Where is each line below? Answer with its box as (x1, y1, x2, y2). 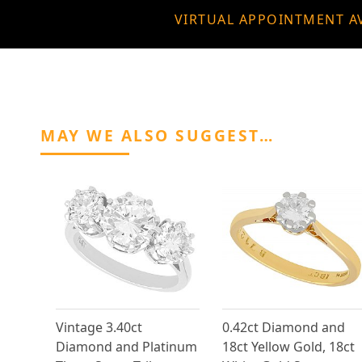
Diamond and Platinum (56, 338, 197, 356)
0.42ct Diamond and (221, 318, 345, 337)
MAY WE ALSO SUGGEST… (40, 124, 274, 147)
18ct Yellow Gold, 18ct (221, 338, 355, 356)
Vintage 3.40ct (56, 318, 142, 337)
